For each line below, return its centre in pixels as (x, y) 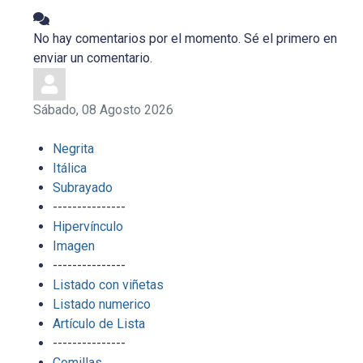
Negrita (74, 148)
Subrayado (83, 187)
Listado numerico (102, 304)
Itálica (70, 168)
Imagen (74, 246)
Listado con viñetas (109, 284)
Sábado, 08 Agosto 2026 (104, 109)
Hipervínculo (88, 226)
